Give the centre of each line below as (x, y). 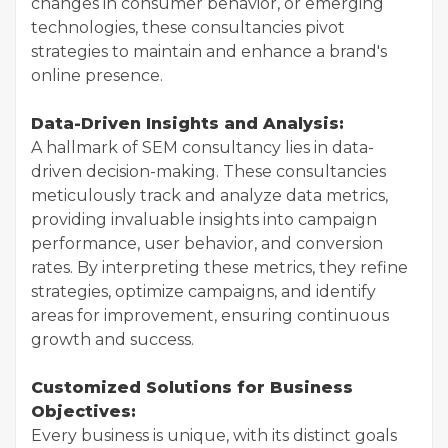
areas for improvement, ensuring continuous (210, 315)
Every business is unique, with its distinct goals (214, 435)
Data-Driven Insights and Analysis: (187, 123)
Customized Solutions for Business (192, 387)
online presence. (97, 75)
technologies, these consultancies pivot (188, 27)
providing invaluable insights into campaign (204, 219)
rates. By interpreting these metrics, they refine (219, 267)
